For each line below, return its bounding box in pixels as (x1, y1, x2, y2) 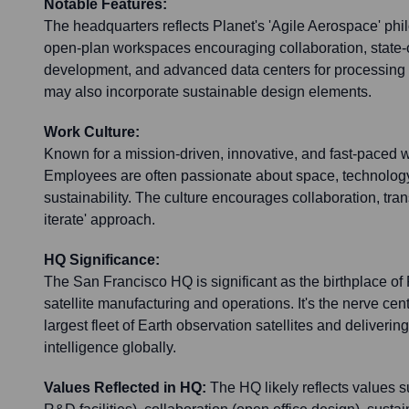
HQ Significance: (44, 252, 160, 268)
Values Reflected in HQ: (44, 380, 206, 396)
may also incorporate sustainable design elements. (44, 84, 372, 100)
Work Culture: (44, 124, 140, 141)
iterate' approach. (44, 212, 155, 228)
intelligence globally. (44, 340, 176, 356)
